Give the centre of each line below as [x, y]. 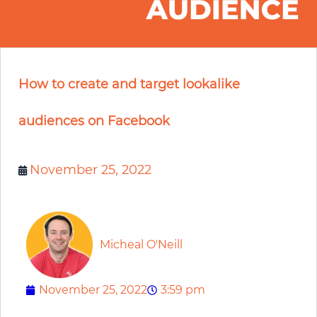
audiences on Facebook [94, 121]
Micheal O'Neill [141, 244]
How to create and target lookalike [129, 84]
